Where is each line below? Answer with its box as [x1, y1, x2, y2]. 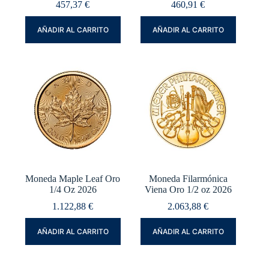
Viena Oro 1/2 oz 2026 [144, 184, 232, 195]
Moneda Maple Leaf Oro [25, 174, 121, 184]
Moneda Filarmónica [148, 174, 228, 184]
